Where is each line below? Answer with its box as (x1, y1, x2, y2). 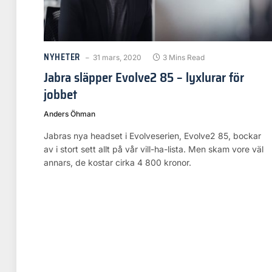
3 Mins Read (162, 53, 205, 62)
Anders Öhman (44, 109, 95, 118)
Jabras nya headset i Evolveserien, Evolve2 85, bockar (44, 131, 261, 141)
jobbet (44, 84, 77, 104)
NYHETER (44, 50, 80, 64)
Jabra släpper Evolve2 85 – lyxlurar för (44, 67, 244, 87)
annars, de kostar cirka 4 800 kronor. (44, 157, 191, 168)
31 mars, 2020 (92, 53, 141, 62)
